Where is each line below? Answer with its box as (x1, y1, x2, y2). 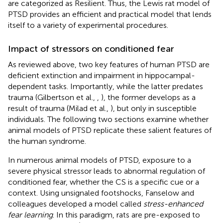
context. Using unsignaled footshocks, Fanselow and (8, 188, 194, 198)
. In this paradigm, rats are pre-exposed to (53, 210, 200, 220)
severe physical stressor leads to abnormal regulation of (8, 166, 205, 176)
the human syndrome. (8, 136, 86, 146)
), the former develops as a (101, 92, 196, 102)
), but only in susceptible (111, 103, 197, 113)
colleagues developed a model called (8, 199, 143, 209)
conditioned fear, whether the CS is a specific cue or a (8, 177, 199, 187)
